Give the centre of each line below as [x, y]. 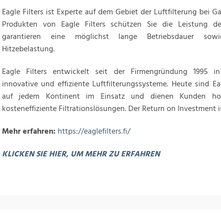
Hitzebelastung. [28, 49]
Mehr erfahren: [30, 131]
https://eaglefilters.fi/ [94, 131]
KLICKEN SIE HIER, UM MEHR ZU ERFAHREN [81, 154]
